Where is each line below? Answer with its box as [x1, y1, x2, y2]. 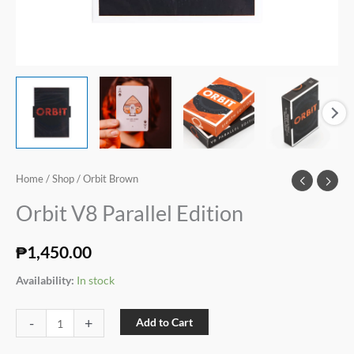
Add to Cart [135, 315, 193, 330]
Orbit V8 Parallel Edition [16, 200, 243, 227]
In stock [77, 273, 115, 288]
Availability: [16, 273, 74, 288]
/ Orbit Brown [74, 173, 138, 186]
